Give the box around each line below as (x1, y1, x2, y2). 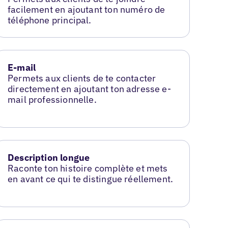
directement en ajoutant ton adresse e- (8, 83, 171, 95)
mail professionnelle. (8, 94, 97, 105)
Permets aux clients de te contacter (8, 72, 156, 84)
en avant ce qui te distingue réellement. (8, 173, 174, 185)
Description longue (8, 151, 90, 163)
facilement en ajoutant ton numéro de (8, 4, 165, 16)
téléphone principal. (8, 14, 92, 26)
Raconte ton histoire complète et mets (8, 162, 168, 174)
